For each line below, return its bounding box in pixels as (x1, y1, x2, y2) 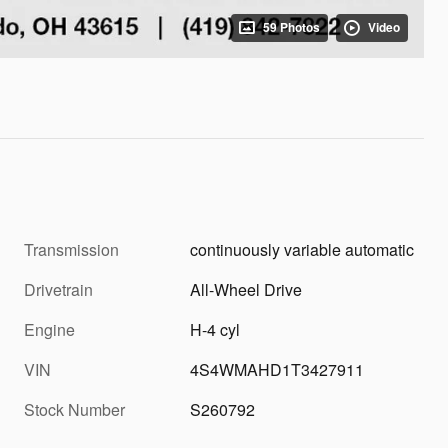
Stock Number (24, 397, 125, 421)
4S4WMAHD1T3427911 (190, 357, 365, 381)
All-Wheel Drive (190, 277, 303, 301)
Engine (24, 317, 75, 341)
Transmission (24, 237, 119, 261)
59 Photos (263, 18, 320, 36)
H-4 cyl (190, 317, 241, 341)
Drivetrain (24, 277, 93, 301)
